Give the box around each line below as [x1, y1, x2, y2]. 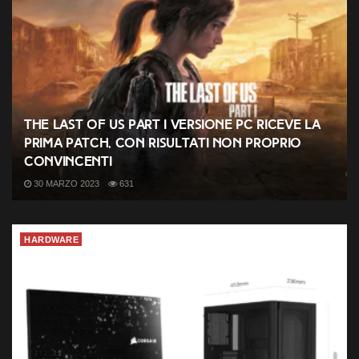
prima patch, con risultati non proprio [24, 134, 302, 151]
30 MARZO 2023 [31, 178, 99, 188]
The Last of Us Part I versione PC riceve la [24, 115, 321, 133]
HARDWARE [24, 234, 79, 244]
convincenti [24, 152, 112, 170]
